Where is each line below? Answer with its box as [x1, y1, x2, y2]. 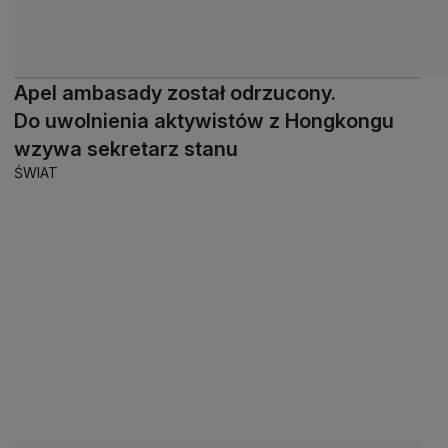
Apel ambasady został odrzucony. [14, 80, 336, 105]
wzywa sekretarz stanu [14, 136, 238, 161]
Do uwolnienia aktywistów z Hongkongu [14, 108, 394, 133]
